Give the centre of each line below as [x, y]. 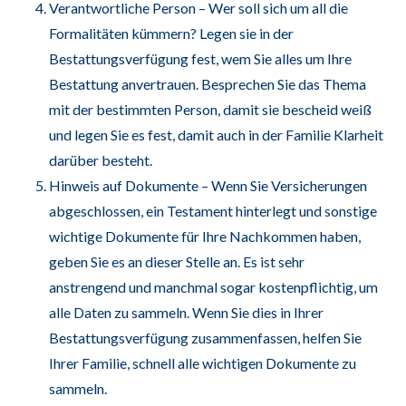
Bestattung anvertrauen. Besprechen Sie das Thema [207, 83]
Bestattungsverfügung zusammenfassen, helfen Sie [205, 337]
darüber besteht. [100, 159]
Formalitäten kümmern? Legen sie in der [171, 33]
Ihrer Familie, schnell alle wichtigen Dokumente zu [202, 362]
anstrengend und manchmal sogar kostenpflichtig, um [213, 286]
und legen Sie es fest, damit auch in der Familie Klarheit [216, 134]
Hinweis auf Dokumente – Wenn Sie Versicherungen [208, 185]
